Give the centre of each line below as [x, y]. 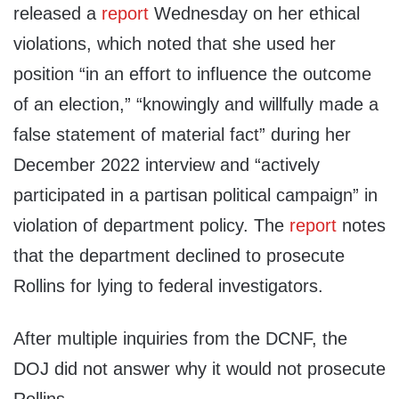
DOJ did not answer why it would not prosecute [199, 369]
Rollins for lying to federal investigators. [168, 286]
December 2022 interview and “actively [167, 165]
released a [57, 14]
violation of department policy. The [151, 226]
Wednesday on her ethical [254, 14]
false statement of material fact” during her [182, 135]
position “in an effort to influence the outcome [192, 74]
